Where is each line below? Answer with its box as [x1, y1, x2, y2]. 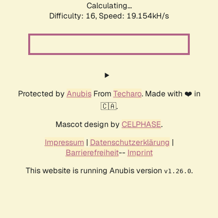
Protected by [18, 89, 67, 99]
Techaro [113, 89, 142, 99]
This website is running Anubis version [25, 165, 164, 176]
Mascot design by [55, 119, 122, 130]
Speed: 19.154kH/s [99, 11, 169, 21]
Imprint [127, 147, 153, 158]
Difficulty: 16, [49, 11, 99, 21]
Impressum [44, 137, 84, 148]
